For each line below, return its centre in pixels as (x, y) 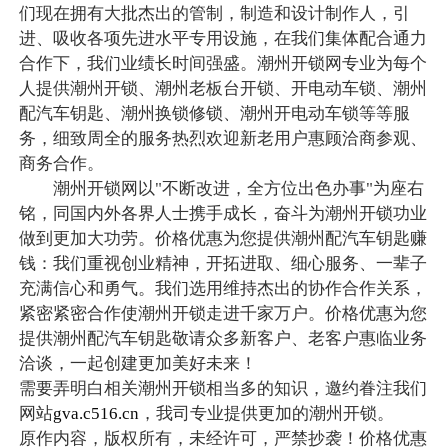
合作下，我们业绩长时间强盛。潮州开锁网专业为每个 (222, 64)
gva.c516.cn (95, 414)
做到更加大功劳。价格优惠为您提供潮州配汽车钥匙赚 (222, 239)
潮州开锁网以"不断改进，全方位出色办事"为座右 (221, 189)
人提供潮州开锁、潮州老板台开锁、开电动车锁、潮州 (222, 89)
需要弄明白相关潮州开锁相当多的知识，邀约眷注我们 (222, 389)
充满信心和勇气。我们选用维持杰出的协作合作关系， (222, 289)
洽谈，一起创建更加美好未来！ (137, 364)
